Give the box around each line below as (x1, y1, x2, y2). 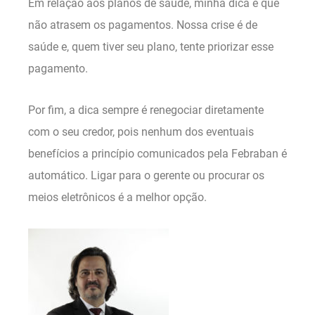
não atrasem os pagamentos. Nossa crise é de (28, 18, 257, 32)
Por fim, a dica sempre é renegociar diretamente (28, 103, 264, 117)
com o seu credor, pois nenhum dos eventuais (28, 125, 254, 139)
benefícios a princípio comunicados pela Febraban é (28, 147, 287, 161)
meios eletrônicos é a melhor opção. (28, 191, 207, 205)
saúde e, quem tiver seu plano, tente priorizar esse (28, 39, 274, 53)
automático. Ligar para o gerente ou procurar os (28, 169, 264, 183)
